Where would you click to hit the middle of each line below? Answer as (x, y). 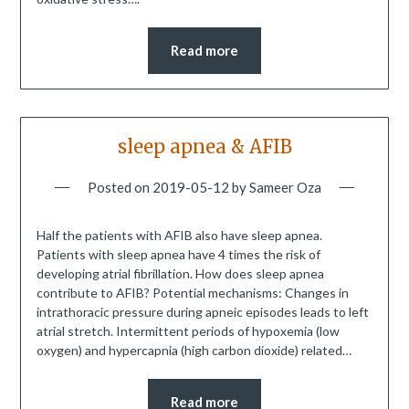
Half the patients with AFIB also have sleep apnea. (179, 235)
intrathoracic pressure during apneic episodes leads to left (202, 311)
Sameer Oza (285, 187)
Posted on (120, 187)
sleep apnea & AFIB (204, 146)
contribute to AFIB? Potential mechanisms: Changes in (192, 292)
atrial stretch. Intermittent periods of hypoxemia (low (188, 330)
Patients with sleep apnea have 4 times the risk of (178, 254)
